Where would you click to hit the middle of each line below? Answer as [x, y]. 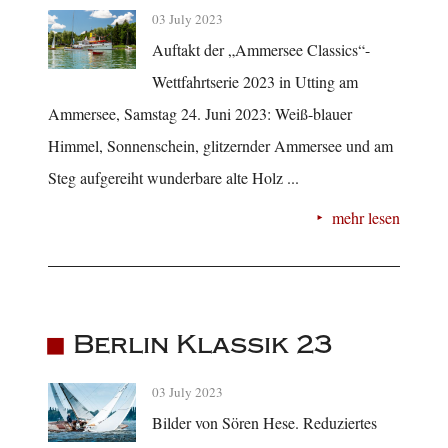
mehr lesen [366, 217]
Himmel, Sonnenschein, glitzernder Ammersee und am [220, 145]
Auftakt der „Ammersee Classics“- [261, 49]
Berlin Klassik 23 [202, 345]
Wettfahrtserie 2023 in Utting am [255, 81]
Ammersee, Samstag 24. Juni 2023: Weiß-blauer [200, 113]
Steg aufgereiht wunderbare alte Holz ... [173, 177]
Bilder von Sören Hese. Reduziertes [264, 423]
